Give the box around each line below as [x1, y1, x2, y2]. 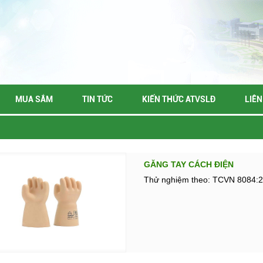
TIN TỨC [82, 95, 113, 104]
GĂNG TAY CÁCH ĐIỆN [143, 160, 234, 170]
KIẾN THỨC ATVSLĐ [142, 95, 215, 104]
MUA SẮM [15, 95, 53, 104]
